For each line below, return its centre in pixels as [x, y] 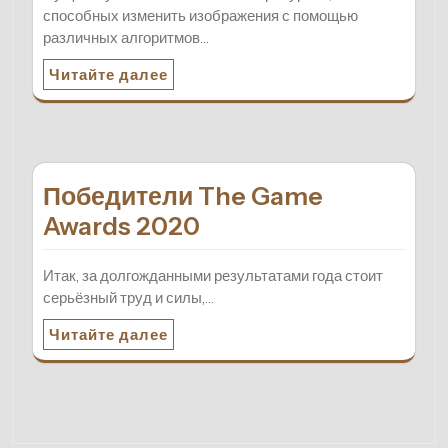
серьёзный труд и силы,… [128, 298]
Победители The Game [183, 196]
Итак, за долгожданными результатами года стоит [213, 276]
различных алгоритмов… [126, 38]
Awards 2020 [121, 226]
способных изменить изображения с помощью [200, 16]
